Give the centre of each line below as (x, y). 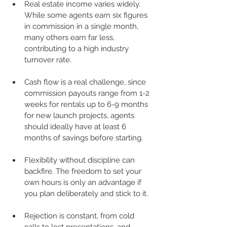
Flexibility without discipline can (81, 160)
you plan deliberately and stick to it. (86, 193)
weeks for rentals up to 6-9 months (87, 104)
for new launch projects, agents (80, 115)
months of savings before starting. (84, 138)
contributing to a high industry (78, 48)
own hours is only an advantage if (84, 182)
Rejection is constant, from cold (80, 216)
